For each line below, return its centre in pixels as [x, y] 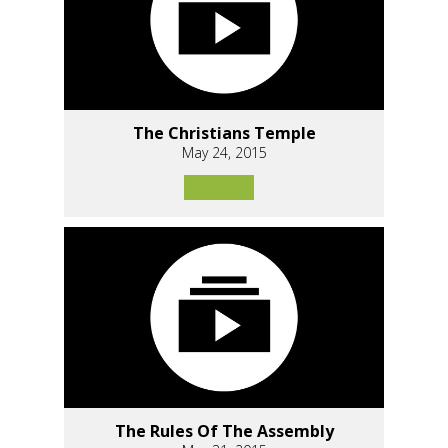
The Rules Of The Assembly [224, 430]
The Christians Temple [224, 133]
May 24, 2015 [224, 153]
